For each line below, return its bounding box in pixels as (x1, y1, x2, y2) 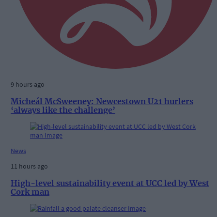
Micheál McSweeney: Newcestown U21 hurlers (11, 96, 193, 106)
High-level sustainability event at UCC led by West (11, 178, 209, 188)
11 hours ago (11, 162, 48, 171)
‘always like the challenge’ (11, 105, 115, 115)
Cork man (11, 186, 49, 197)
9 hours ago (11, 80, 45, 89)
